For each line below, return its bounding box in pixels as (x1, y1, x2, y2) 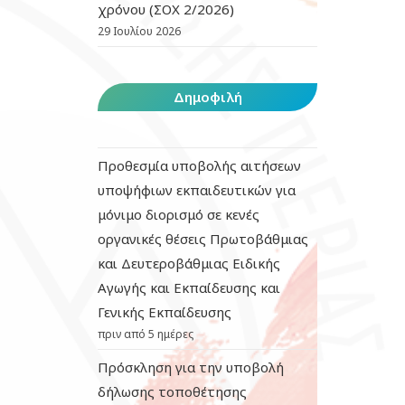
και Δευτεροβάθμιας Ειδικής (98, 254, 281, 272)
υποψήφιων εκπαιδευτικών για (98, 181, 297, 199)
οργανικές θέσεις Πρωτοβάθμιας (98, 230, 309, 248)
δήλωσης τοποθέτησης (98, 382, 248, 400)
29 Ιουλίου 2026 (98, 24, 182, 39)
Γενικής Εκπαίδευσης (98, 303, 232, 321)
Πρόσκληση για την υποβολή (98, 358, 285, 376)
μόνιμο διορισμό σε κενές (98, 205, 260, 223)
